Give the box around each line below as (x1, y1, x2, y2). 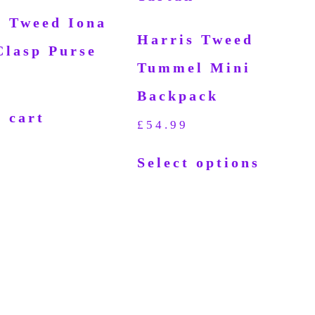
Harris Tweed (137, 32, 255, 48)
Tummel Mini (137, 60, 252, 76)
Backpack (137, 88, 219, 104)
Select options (137, 154, 261, 170)
